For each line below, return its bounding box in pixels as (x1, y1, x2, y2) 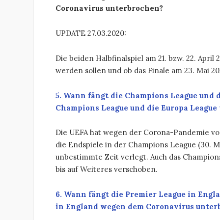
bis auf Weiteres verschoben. (55, 165, 158, 174)
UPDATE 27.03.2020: (55, 28, 126, 38)
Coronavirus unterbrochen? (55, 3, 163, 13)
